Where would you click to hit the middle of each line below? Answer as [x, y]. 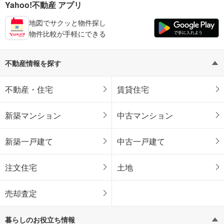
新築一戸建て [29, 141]
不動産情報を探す [33, 63]
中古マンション [145, 115]
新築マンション [33, 115]
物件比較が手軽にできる [67, 33]
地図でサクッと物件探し [67, 22]
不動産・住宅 [29, 89]
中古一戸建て [141, 141]
